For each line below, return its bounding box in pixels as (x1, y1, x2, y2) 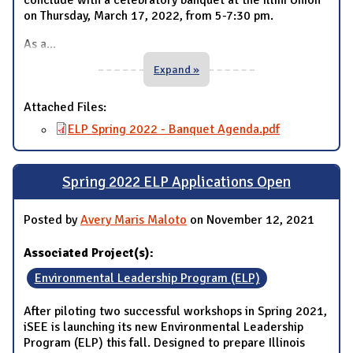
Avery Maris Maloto (80, 212, 187, 229)
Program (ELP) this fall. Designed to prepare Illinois (24, 335, 305, 351)
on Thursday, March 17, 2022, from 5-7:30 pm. (24, 7, 273, 24)
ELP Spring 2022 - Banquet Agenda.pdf (68, 121, 280, 137)
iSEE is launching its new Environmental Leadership (24, 319, 303, 336)
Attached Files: (24, 98, 110, 115)
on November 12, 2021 (187, 212, 314, 229)
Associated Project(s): (24, 245, 157, 262)
